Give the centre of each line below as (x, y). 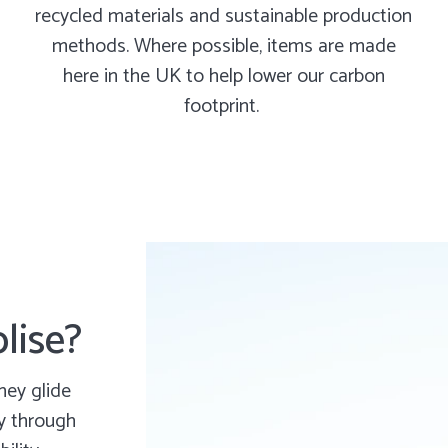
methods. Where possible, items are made (223, 47)
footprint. (223, 107)
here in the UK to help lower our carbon (223, 77)
